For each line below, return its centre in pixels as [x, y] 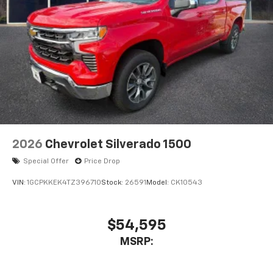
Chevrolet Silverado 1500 [118, 144]
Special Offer [46, 161]
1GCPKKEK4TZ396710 [64, 183]
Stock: [113, 183]
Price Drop [102, 161]
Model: [158, 183]
